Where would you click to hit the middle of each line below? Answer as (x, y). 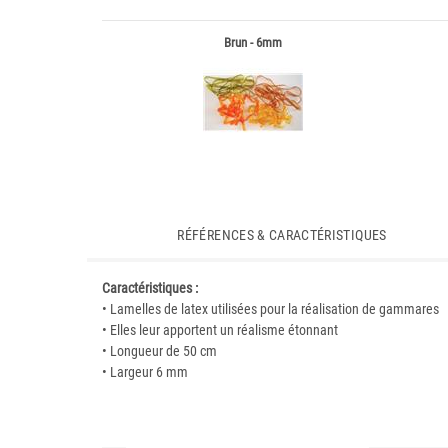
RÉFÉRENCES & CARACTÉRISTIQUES (282, 235)
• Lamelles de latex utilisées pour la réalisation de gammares (270, 309)
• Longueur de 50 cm (159, 351)
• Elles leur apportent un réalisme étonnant (220, 330)
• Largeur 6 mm (145, 372)
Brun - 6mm (253, 42)
